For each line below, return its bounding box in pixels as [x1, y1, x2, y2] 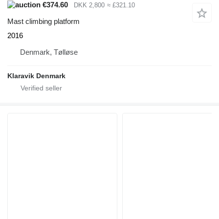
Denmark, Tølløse [20, 48, 78, 57]
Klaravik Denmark [7, 72, 66, 80]
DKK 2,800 [74, 1, 105, 9]
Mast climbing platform [7, 17, 80, 26]
